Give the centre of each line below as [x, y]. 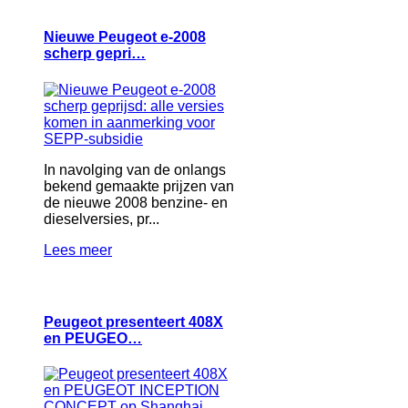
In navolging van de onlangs [135, 169]
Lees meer [78, 250]
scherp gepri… [95, 54]
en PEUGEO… [93, 338]
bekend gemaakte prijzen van [139, 186]
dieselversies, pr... [102, 219]
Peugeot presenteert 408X [133, 321]
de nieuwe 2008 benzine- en [136, 202]
